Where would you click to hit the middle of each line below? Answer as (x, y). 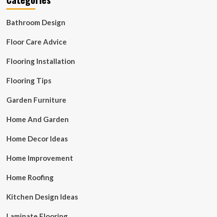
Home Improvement (39, 158)
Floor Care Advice (36, 41)
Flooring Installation (40, 61)
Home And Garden (37, 119)
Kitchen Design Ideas (42, 196)
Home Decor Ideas (37, 138)
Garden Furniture (36, 100)
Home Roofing (30, 177)
